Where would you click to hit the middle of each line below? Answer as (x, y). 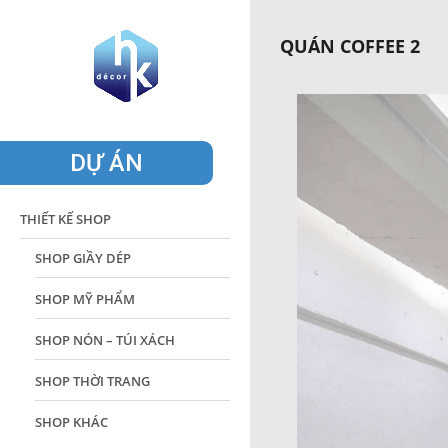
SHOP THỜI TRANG (92, 381)
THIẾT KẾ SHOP (65, 219)
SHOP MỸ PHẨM (85, 299)
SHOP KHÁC (71, 422)
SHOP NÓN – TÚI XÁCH (105, 340)
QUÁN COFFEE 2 (350, 46)
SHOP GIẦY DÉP (83, 258)
